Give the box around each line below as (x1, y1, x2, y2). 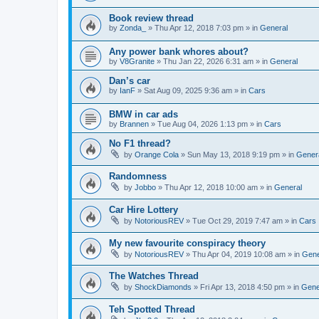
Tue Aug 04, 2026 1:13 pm (157, 119, 248, 128)
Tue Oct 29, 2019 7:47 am (192, 216, 283, 225)
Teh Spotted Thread (109, 303, 195, 315)
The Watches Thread (109, 271, 199, 282)
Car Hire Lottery (109, 204, 178, 215)
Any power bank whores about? (109, 46, 249, 58)
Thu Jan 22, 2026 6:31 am (163, 57, 253, 66)
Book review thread (109, 13, 194, 24)
